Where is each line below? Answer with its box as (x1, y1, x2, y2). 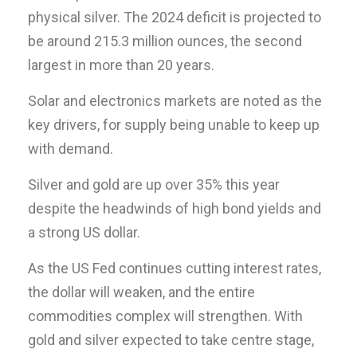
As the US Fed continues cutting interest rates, (28, 259, 321, 277)
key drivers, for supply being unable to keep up (28, 116, 320, 133)
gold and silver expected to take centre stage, (28, 331, 314, 348)
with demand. (28, 139, 113, 157)
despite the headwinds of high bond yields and (28, 199, 321, 217)
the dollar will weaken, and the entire (28, 283, 255, 300)
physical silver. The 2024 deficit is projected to (28, 8, 321, 25)
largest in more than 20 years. (28, 56, 214, 73)
